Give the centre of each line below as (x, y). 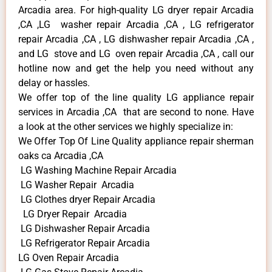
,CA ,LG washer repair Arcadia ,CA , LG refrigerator (136, 25)
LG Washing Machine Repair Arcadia (97, 171)
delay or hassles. (54, 83)
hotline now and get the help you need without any (136, 69)
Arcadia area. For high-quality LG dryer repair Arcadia (136, 10)
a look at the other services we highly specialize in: (126, 127)
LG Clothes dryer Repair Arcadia (87, 200)
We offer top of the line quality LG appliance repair (136, 98)
